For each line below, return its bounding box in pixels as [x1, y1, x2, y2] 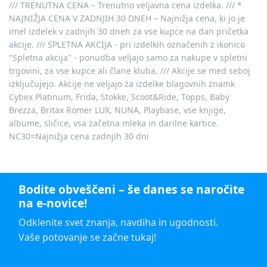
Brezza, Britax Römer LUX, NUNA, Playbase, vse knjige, [9, 104, 226, 116]
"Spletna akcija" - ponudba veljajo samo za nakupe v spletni [9, 51, 247, 63]
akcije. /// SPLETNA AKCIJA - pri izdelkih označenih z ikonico [9, 38, 245, 50]
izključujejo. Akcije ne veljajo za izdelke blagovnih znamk [9, 77, 235, 89]
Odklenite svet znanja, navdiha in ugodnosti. [18, 216, 218, 229]
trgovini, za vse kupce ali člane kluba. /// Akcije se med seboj [9, 64, 250, 76]
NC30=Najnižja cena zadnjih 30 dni [9, 130, 149, 142]
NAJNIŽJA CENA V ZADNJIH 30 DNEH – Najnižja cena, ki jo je [9, 12, 245, 24]
